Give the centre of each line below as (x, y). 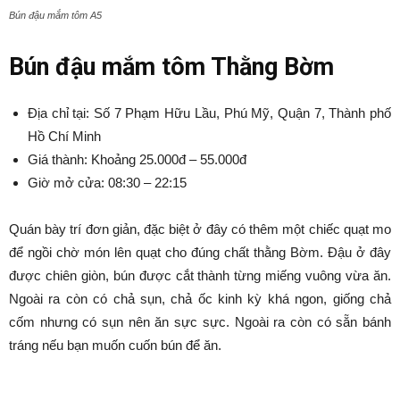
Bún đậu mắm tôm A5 (55, 15)
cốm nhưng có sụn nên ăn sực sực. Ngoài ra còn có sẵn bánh (200, 321)
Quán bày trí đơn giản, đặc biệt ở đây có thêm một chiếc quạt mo (200, 229)
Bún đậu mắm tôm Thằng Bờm (175, 67)
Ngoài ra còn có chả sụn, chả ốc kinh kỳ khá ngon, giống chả (200, 298)
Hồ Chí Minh (64, 136)
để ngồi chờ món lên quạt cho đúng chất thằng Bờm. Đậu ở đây (200, 252)
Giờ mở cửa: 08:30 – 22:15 (107, 182)
